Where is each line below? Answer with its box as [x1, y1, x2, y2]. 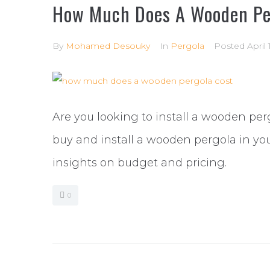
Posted [214, 40, 247, 51]
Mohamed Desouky [66, 40, 150, 51]
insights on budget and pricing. [52, 156, 227, 169]
